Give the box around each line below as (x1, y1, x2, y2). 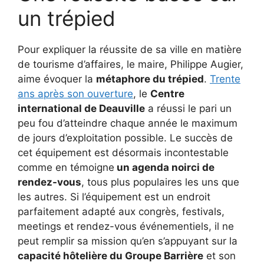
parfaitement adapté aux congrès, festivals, (18, 205, 225, 217)
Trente (210, 72, 240, 85)
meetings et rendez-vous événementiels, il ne (18, 220, 234, 232)
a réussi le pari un (145, 102, 232, 114)
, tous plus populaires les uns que (81, 176, 239, 188)
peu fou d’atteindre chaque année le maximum (18, 117, 237, 129)
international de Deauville (18, 102, 145, 114)
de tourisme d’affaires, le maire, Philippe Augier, (18, 58, 243, 70)
